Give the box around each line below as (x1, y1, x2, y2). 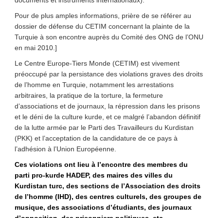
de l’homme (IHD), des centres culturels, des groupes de (15, 193, 201, 200)
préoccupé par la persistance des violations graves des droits (15, 70, 203, 78)
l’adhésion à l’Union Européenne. (15, 145, 116, 153)
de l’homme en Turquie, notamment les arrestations (15, 81, 174, 89)
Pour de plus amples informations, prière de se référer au (15, 12, 191, 19)
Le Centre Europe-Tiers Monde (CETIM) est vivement (15, 59, 180, 67)
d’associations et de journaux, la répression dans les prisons (15, 102, 200, 110)
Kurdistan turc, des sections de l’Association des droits (15, 182, 200, 190)
